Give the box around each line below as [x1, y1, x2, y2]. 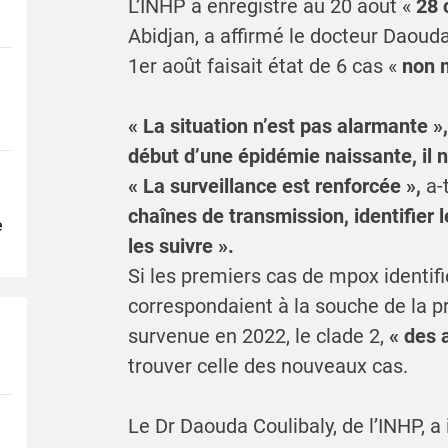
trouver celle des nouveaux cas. [127, 354, 408, 379]
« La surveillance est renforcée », [127, 174, 426, 199]
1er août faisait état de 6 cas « [127, 54, 402, 79]
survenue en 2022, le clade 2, [127, 324, 389, 349]
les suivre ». [127, 234, 234, 259]
